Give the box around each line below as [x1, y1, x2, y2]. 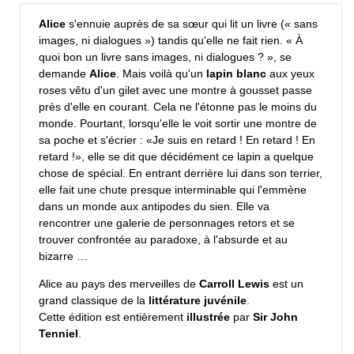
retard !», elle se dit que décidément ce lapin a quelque [39, 150, 314, 164]
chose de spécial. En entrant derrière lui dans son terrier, [39, 167, 322, 180]
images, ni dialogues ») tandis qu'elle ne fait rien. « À [39, 34, 303, 47]
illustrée [186, 311, 230, 324]
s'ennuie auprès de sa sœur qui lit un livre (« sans [66, 17, 318, 31]
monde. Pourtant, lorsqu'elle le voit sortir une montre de [39, 117, 317, 130]
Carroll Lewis [199, 277, 269, 291]
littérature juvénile [149, 294, 247, 307]
